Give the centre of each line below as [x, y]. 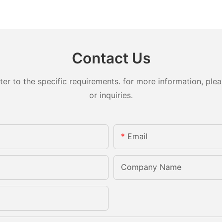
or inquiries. [111, 95]
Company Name [151, 167]
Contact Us [111, 58]
